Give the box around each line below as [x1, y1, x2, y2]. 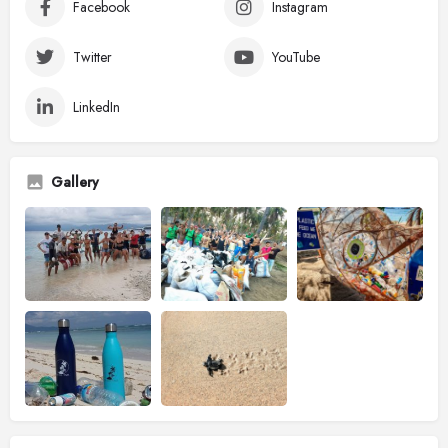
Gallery [51, 171, 99, 192]
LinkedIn [73, 96, 120, 117]
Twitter [73, 46, 112, 67]
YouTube [272, 46, 320, 67]
